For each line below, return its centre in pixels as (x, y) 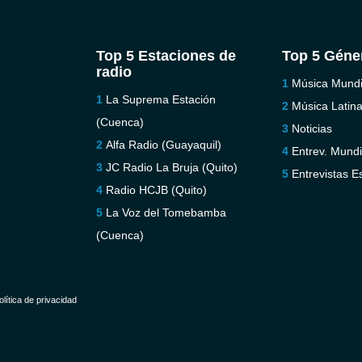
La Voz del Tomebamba (166, 213)
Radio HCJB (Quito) (156, 190)
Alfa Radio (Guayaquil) (163, 145)
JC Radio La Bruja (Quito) (171, 167)
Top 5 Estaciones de (166, 56)
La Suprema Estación (160, 99)
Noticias (312, 128)
